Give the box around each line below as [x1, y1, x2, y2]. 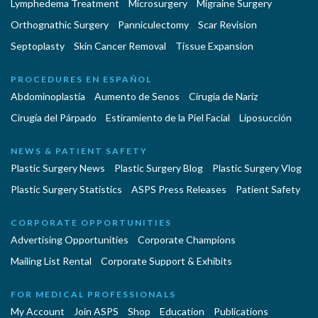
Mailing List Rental [11, 254, 92, 267]
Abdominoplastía [11, 89, 85, 102]
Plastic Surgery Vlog [212, 161, 302, 174]
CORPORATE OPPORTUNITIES [11, 216, 172, 228]
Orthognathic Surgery [11, 18, 109, 31]
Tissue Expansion [175, 39, 253, 52]
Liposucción [239, 111, 292, 124]
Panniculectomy [118, 18, 189, 31]
